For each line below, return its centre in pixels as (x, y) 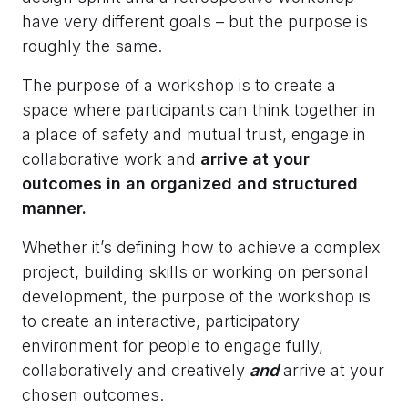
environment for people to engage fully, (173, 346)
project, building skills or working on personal (195, 272)
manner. (54, 209)
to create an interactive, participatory (161, 321)
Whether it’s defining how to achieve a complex (201, 248)
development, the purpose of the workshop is (196, 297)
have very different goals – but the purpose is (195, 22)
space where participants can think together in (199, 110)
